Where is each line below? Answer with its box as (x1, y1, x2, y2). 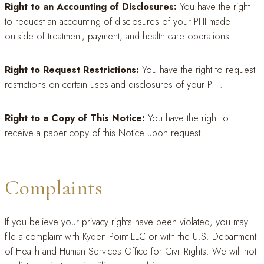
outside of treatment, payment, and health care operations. (5, 29, 232, 43)
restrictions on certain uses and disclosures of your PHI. (5, 78, 223, 91)
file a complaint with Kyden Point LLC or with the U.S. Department (5, 230, 256, 243)
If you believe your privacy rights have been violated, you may (5, 215, 248, 229)
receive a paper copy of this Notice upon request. (5, 126, 203, 140)
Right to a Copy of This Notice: (5, 111, 145, 125)
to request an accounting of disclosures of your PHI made (5, 15, 230, 28)
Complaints (5, 175, 102, 200)
